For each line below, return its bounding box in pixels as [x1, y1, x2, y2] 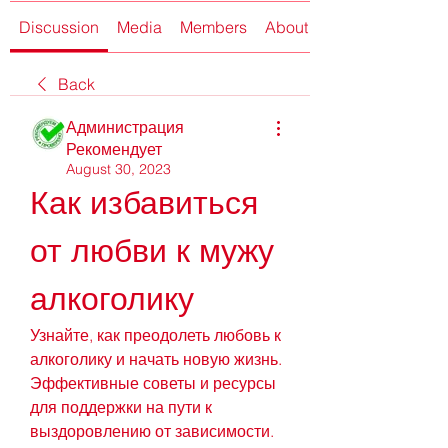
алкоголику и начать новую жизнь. [30, 348, 282, 369]
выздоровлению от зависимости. [30, 420, 274, 441]
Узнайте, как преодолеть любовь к [30, 324, 281, 345]
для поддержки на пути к [30, 396, 212, 417]
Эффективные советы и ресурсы [30, 372, 276, 393]
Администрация [66, 116, 184, 137]
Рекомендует [66, 138, 162, 159]
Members [180, 16, 247, 37]
